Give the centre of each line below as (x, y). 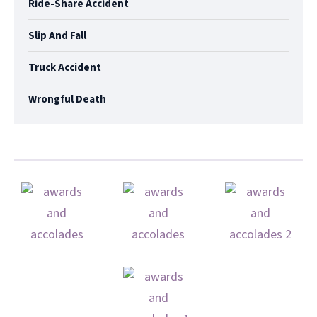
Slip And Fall (57, 35)
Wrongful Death (67, 99)
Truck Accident (65, 67)
